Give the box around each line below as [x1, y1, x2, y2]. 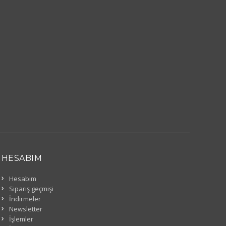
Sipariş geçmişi [9, 184, 53, 193]
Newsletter [9, 204, 42, 213]
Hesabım [9, 174, 36, 183]
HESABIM [1, 153, 42, 163]
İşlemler [9, 214, 33, 223]
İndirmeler [9, 194, 41, 203]
